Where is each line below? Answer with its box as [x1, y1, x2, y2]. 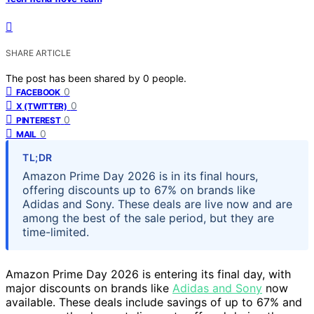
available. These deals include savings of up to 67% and [6, 294, 302, 309]
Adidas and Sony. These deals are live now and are [22, 196, 292, 211]
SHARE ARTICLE [6, 47, 71, 58]
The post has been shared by [6, 71, 143, 84]
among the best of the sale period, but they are [22, 210, 274, 225]
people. [152, 71, 186, 84]
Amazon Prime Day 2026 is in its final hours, [22, 168, 258, 183]
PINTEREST [16, 114, 61, 125]
